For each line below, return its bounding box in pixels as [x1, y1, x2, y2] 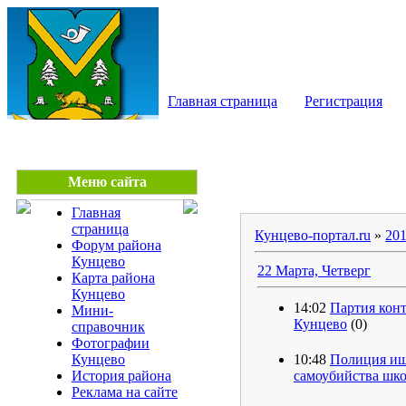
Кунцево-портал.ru [255, 227, 371, 243]
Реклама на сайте [72, 384, 178, 400]
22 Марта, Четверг [257, 263, 371, 278]
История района [72, 368, 171, 383]
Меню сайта [67, 174, 147, 189]
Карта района [72, 270, 155, 285]
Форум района [72, 237, 161, 253]
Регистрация [304, 93, 382, 109]
